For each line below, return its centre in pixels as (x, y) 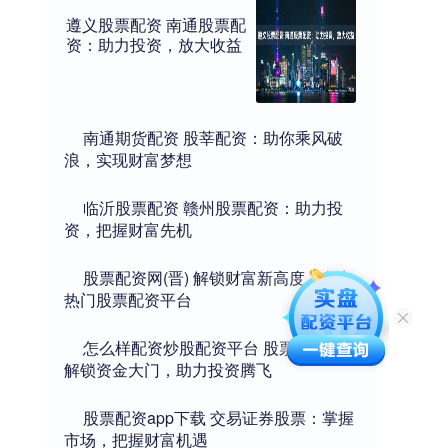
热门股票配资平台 (128, 299)
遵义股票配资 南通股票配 (156, 24)
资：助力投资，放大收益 (154, 44)
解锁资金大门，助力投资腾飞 (168, 369)
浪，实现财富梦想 (128, 159)
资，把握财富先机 (128, 229)
